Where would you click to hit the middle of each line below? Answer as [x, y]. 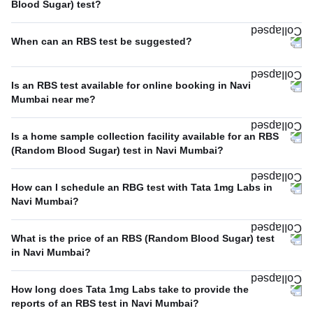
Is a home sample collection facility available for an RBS [145, 137]
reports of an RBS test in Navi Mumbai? [105, 304]
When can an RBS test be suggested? [102, 42]
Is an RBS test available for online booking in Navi [131, 86]
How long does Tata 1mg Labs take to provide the [130, 290]
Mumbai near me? [53, 100]
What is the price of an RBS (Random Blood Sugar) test [143, 239]
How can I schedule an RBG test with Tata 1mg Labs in [142, 188]
